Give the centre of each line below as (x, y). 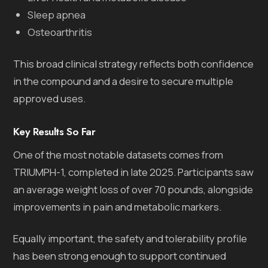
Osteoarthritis (60, 32)
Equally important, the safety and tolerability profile (130, 238)
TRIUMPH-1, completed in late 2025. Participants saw (134, 172)
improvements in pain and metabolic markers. (118, 206)
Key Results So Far (54, 131)
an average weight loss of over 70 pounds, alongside (133, 189)
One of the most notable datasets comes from (118, 154)
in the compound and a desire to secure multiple (124, 81)
